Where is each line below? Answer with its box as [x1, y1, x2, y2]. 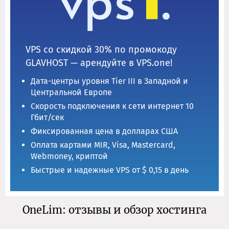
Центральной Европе [31, 87, 112, 98]
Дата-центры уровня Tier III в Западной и [31, 76, 188, 86]
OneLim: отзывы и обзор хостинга [22, 203, 207, 216]
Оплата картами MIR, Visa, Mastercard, [31, 140, 175, 150]
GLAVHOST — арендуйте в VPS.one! [26, 57, 172, 69]
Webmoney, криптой [31, 151, 108, 162]
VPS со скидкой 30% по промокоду [26, 44, 177, 56]
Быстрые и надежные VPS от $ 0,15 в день [31, 165, 189, 175]
